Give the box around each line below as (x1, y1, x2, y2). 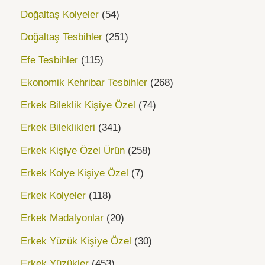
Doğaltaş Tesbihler (21, 31, 102, 43)
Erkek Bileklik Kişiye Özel (21, 99, 135, 111)
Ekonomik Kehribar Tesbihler (21, 76, 147, 88)
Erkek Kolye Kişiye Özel (21, 167, 128, 179)
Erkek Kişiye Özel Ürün (21, 144, 125, 156)
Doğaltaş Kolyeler (21, 9, 99, 21)
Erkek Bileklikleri (21, 122, 95, 134)
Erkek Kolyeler (21, 190, 86, 202)
